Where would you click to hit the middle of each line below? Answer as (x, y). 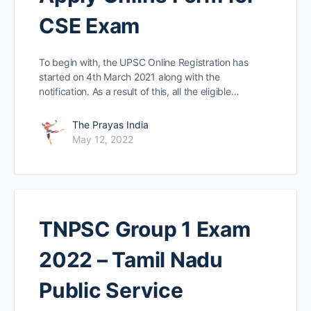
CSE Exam (90, 26)
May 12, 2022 (103, 140)
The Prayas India (110, 125)
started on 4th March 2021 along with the (129, 77)
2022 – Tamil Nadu (131, 260)
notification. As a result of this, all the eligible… (139, 92)
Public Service (111, 291)
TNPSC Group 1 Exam (145, 229)
